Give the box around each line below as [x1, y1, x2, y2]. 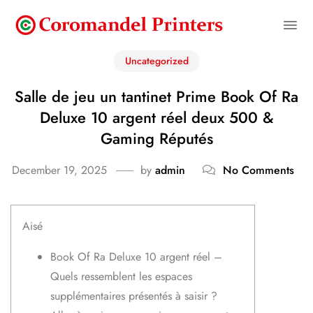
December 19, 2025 [12, 161, 107, 178]
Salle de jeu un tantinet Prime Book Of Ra [15, 85, 298, 108]
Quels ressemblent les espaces [50, 268, 192, 284]
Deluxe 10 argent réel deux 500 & [39, 105, 274, 129]
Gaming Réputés [100, 126, 213, 150]
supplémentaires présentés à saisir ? [50, 287, 217, 304]
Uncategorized [124, 53, 189, 68]
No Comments [223, 161, 294, 178]
